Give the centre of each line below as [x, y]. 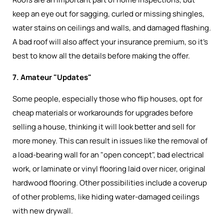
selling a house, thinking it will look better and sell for [104, 127]
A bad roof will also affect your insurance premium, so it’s [110, 42]
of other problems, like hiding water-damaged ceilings [106, 197]
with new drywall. [43, 211]
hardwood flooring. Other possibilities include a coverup [110, 183]
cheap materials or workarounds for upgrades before [103, 113]
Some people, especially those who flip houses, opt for [107, 99]
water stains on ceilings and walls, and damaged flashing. [112, 28]
